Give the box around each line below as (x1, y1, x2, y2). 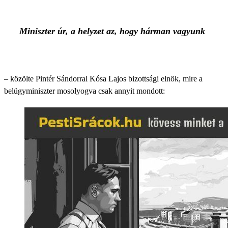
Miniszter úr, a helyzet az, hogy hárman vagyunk (19, 26, 205, 36)
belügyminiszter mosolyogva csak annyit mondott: (4, 87, 165, 95)
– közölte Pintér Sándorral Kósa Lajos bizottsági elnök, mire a (4, 74, 203, 83)
